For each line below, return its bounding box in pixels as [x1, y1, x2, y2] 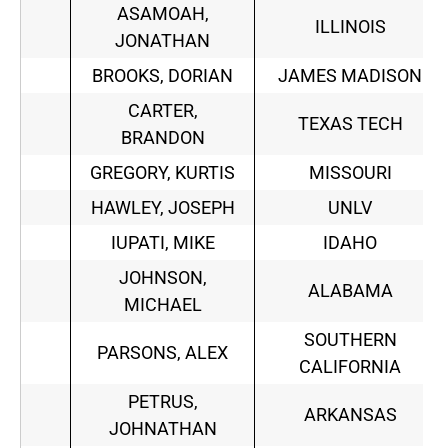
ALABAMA [307, 280, 393, 302]
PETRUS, [127, 391, 198, 413]
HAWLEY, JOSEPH [90, 197, 235, 219]
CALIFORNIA [299, 356, 401, 378]
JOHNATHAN [108, 418, 217, 440]
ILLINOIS [314, 16, 386, 38]
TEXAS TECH [297, 113, 403, 135]
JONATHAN [115, 30, 210, 52]
